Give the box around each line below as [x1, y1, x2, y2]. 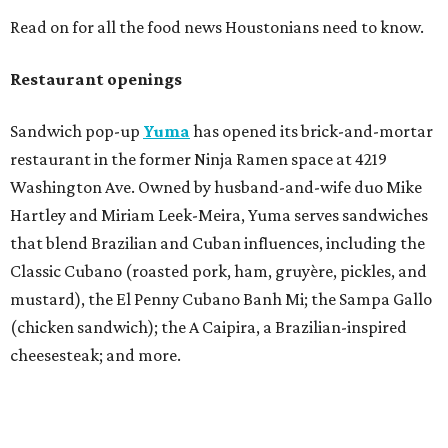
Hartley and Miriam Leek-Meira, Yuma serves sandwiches [10, 204, 428, 225]
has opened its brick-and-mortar [190, 120, 433, 141]
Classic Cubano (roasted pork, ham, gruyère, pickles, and [10, 260, 427, 281]
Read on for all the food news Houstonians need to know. [10, 16, 424, 37]
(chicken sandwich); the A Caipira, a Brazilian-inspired [10, 316, 407, 337]
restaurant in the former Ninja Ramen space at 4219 [10, 148, 387, 169]
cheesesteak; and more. [10, 344, 181, 365]
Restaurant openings [10, 68, 182, 89]
